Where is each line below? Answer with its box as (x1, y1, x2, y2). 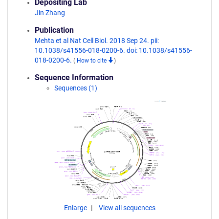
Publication (35, 25, 74, 35)
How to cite (77, 57, 108, 64)
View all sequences (98, 204, 155, 212)
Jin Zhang (35, 9, 65, 17)
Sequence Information (35, 73, 113, 82)
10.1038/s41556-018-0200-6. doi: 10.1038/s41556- (35, 46, 192, 54)
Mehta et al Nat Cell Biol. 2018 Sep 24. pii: (35, 37, 159, 44)
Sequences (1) (54, 84, 97, 92)
